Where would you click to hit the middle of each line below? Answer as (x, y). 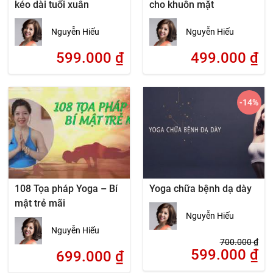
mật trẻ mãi (40, 203)
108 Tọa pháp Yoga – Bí (66, 189)
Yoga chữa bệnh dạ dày (200, 189)
